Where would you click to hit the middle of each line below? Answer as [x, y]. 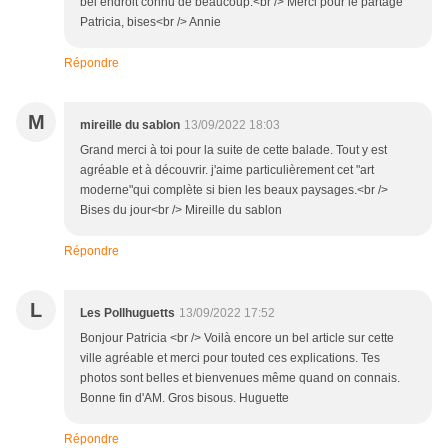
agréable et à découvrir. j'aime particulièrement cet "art [227, 170]
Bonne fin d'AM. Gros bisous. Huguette [184, 398]
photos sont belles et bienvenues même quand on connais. [240, 378]
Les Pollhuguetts [127, 313]
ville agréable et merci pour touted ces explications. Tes [230, 358]
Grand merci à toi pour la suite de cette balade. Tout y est [233, 150]
